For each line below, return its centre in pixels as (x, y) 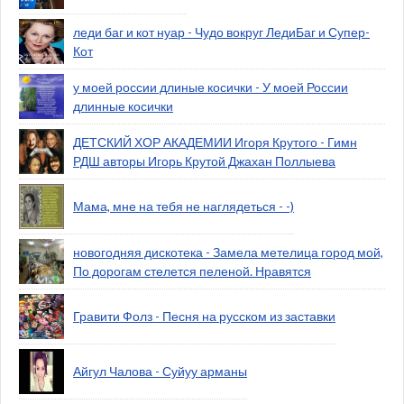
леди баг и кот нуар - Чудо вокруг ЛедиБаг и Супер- (221, 32)
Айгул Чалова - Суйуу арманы (160, 372)
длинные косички (123, 106)
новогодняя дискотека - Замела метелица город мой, (228, 252)
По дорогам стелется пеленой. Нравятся (192, 271)
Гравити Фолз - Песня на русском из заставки (204, 317)
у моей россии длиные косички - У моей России (211, 87)
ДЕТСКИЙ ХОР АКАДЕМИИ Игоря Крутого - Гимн (215, 142)
